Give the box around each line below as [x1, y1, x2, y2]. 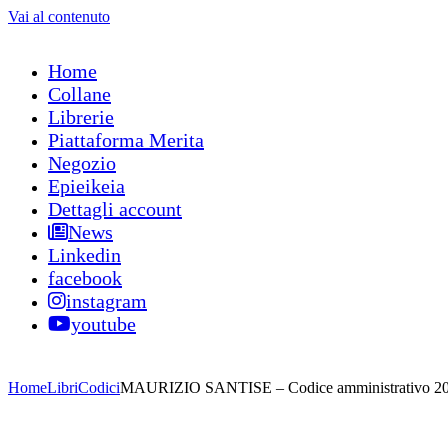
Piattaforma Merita [48, 129, 204, 151]
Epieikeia [48, 175, 125, 197]
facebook [48, 267, 122, 289]
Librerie [48, 106, 114, 128]
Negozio [48, 152, 116, 174]
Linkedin [48, 244, 121, 266]
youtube [71, 313, 136, 335]
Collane [48, 83, 111, 105]
